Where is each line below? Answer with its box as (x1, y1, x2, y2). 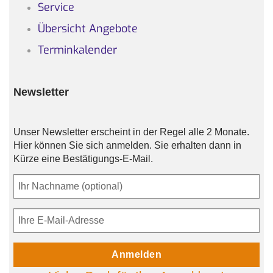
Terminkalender (37, 43, 117, 58)
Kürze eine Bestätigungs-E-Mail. (13, 153, 153, 164)
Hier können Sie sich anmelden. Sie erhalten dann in (13, 140, 241, 151)
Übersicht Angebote (37, 21, 138, 37)
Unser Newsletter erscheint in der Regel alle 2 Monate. (13, 126, 249, 137)
